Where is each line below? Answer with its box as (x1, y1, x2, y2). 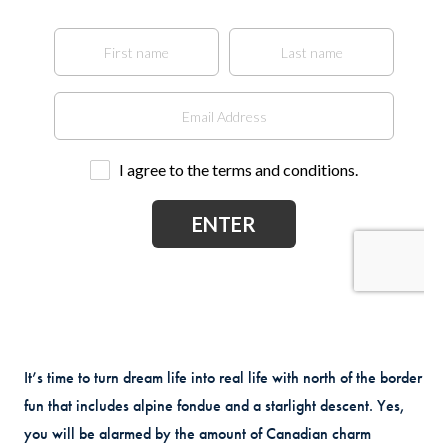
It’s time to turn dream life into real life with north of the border (24, 368, 422, 387)
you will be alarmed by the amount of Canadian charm (24, 424, 371, 443)
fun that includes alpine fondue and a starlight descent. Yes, (24, 396, 405, 415)
